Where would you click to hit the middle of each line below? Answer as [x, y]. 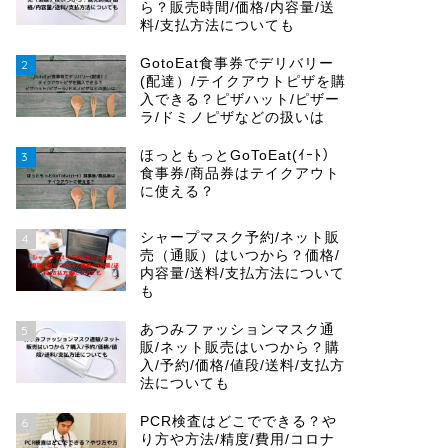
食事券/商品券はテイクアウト [239, 173]
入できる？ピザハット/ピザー [239, 99]
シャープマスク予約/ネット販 [239, 237]
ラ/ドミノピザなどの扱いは [232, 117]
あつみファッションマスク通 [237, 329]
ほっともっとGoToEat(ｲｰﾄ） [238, 155]
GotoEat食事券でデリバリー [236, 63]
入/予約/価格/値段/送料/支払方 [242, 365]
